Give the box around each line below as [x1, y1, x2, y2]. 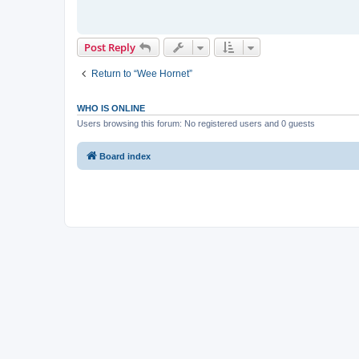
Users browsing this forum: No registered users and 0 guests [77, 118, 315, 128]
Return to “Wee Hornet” [91, 67, 192, 79]
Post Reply [84, 39, 135, 54]
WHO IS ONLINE [77, 103, 145, 113]
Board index [99, 151, 151, 161]
